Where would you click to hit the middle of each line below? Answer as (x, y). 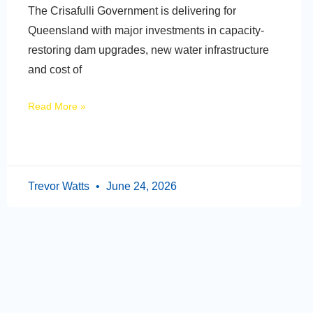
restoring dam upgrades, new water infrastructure (148, 50)
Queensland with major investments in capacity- (146, 31)
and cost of (55, 70)
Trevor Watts (60, 187)
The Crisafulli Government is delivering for (132, 11)
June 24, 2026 (140, 187)
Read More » (57, 107)
